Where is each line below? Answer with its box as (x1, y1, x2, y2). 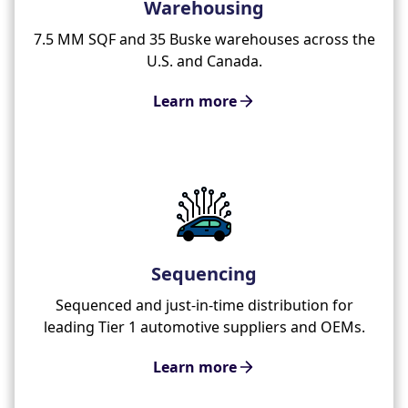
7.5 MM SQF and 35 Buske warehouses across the (33, 28, 375, 49)
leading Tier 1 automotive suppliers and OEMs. (43, 316, 365, 337)
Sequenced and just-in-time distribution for (55, 294, 353, 315)
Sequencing (151, 260, 257, 286)
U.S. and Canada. (146, 50, 262, 71)
